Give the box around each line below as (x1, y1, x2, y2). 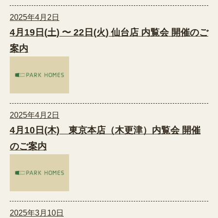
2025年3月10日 (10, 208, 64, 217)
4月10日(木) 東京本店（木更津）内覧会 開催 (10, 125, 200, 135)
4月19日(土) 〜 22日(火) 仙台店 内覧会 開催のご (10, 27, 208, 37)
